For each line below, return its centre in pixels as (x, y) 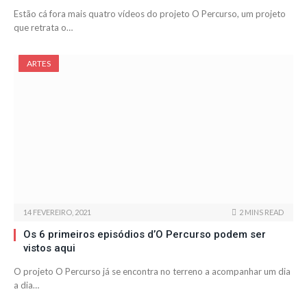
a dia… (26, 285)
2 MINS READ (261, 212)
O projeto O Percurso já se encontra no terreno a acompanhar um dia (152, 272)
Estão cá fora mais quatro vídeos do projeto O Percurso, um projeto (150, 14)
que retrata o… (43, 28)
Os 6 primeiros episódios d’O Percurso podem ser (145, 235)
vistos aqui (49, 248)
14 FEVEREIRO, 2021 (57, 212)
